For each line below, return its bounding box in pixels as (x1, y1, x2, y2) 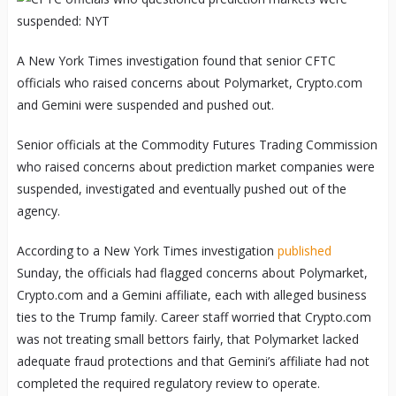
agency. (16, 202, 60, 220)
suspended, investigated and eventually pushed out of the (16, 180, 346, 198)
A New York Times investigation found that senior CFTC (16, 52, 336, 70)
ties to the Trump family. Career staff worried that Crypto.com (16, 308, 371, 326)
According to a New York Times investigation (16, 242, 278, 260)
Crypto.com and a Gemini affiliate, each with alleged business (16, 286, 367, 304)
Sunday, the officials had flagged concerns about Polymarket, (16, 264, 368, 282)
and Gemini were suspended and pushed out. (16, 96, 274, 114)
